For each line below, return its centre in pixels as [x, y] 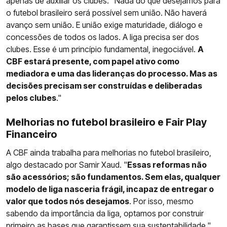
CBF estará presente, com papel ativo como [93, 61]
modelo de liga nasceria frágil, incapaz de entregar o [110, 189]
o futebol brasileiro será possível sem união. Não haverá [106, 12]
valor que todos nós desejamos [68, 201]
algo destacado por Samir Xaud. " [67, 164]
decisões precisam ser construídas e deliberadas [104, 85]
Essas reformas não [167, 164]
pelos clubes [31, 98]
